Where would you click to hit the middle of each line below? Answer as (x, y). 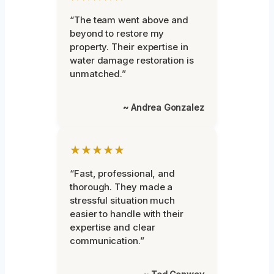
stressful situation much (123, 200)
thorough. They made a (121, 187)
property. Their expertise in (129, 46)
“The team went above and (129, 20)
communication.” (107, 240)
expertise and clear (113, 227)
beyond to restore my (117, 33)
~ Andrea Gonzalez (164, 107)
